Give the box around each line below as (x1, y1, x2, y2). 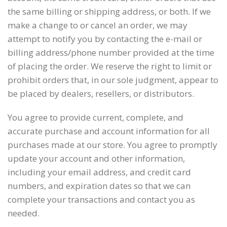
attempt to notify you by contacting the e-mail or (8, 33, 202, 45)
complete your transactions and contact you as (8, 194, 195, 205)
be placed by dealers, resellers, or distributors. (8, 88, 194, 99)
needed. (8, 207, 40, 219)
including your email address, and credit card (8, 166, 191, 178)
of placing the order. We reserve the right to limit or (8, 60, 212, 72)
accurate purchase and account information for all (8, 125, 210, 137)
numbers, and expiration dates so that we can (8, 180, 191, 192)
